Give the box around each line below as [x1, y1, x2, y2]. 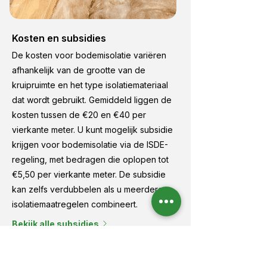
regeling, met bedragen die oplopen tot [12, 154, 169, 164]
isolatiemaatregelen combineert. [12, 199, 138, 209]
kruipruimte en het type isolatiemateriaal [12, 80, 168, 90]
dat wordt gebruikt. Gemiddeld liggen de [12, 95, 172, 105]
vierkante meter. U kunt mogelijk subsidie [12, 125, 173, 135]
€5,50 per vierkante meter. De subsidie [12, 169, 166, 179]
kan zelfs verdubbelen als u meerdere [12, 184, 163, 194]
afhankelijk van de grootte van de [12, 65, 145, 75]
